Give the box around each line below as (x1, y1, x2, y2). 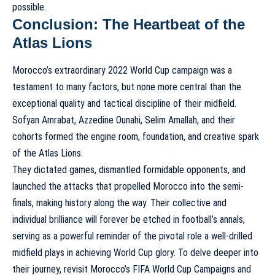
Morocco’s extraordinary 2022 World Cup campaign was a (12, 64, 232, 76)
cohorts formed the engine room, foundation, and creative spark (12, 130, 259, 142)
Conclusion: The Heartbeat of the (12, 16, 245, 33)
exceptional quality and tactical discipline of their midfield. (12, 97, 236, 109)
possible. (12, 1, 46, 14)
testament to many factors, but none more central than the (12, 80, 241, 93)
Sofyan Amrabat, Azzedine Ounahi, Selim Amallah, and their (12, 114, 235, 126)
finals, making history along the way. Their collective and (12, 196, 227, 209)
